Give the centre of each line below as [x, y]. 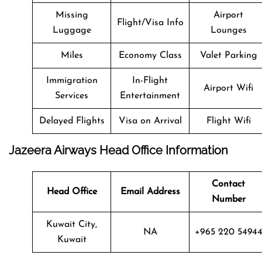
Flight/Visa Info [150, 23]
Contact [228, 184]
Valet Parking [228, 55]
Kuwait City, [72, 224]
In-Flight [150, 80]
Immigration [72, 80]
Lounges [228, 30]
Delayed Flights [72, 121]
